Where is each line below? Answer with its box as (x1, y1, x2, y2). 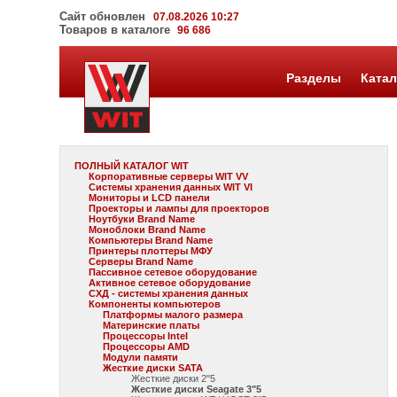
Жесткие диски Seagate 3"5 (131, 384, 262, 394)
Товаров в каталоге (59, 23, 178, 36)
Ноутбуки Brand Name (89, 214, 196, 224)
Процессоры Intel (103, 331, 189, 341)
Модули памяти (103, 352, 179, 362)
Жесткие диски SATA (103, 362, 204, 373)
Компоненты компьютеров (89, 299, 222, 309)
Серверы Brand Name (89, 256, 194, 267)
